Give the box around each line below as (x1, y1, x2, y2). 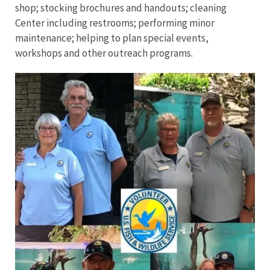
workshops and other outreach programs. (15, 46, 193, 60)
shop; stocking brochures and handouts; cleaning (15, 1, 227, 15)
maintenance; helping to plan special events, (15, 31, 209, 45)
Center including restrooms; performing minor (15, 16, 215, 30)
